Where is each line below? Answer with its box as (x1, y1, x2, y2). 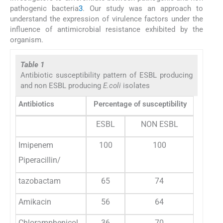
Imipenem (18, 140, 53, 150)
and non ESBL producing (20, 81, 103, 90)
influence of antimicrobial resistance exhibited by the (10, 25, 203, 34)
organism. (10, 35, 43, 45)
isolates (121, 81, 150, 90)
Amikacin (18, 197, 51, 207)
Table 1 (20, 60, 44, 69)
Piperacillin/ (18, 155, 61, 165)
